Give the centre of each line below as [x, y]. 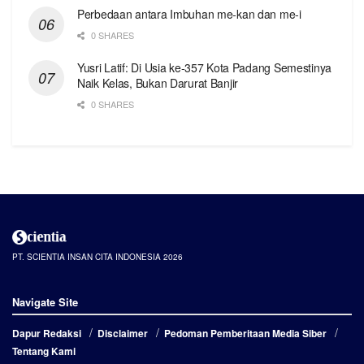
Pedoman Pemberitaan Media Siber [245, 334]
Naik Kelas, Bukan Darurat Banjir [158, 82]
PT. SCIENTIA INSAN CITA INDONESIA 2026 [97, 257]
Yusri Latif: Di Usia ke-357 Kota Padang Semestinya [205, 67]
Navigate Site [45, 302]
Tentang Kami [44, 351]
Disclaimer [123, 334]
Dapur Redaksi [47, 334]
